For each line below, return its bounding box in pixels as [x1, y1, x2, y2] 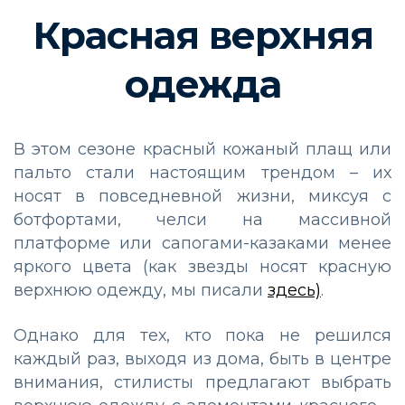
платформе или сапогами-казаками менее [14, 232, 391, 253]
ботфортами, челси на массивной [14, 209, 391, 230]
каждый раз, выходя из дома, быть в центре [14, 348, 391, 369]
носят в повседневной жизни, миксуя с [14, 185, 391, 206]
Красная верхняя [32, 11, 373, 59]
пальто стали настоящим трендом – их [14, 162, 391, 183]
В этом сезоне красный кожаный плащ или [14, 138, 391, 159]
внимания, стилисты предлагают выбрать [14, 372, 391, 392]
